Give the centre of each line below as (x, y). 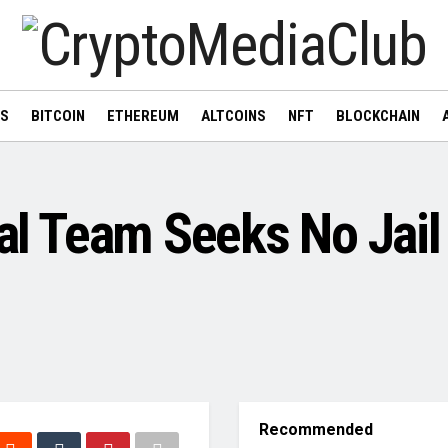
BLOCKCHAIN (377, 116)
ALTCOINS (233, 116)
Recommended (316, 430)
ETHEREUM (142, 116)
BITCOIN (57, 116)
